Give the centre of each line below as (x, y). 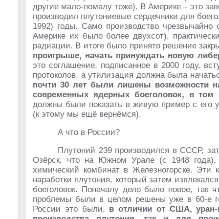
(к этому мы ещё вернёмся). (87, 114)
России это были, (71, 209)
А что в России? (89, 132)
